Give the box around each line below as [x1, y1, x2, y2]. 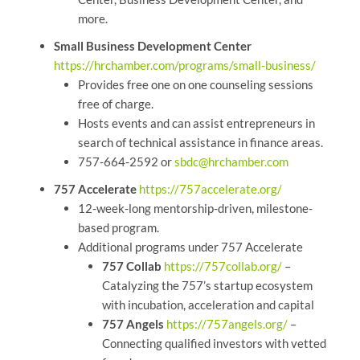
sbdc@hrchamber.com [174, 154, 288, 170]
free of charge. [77, 96, 153, 112]
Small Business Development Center [53, 39, 252, 54]
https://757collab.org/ [163, 259, 282, 274]
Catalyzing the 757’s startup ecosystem [101, 278, 313, 293]
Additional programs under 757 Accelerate [77, 239, 303, 255]
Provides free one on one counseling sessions [77, 77, 313, 92]
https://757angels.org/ [166, 317, 288, 332]
